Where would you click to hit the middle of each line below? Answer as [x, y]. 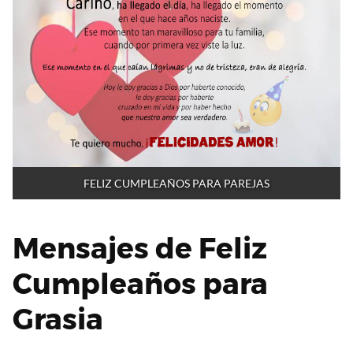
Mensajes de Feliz [140, 248]
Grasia [58, 319]
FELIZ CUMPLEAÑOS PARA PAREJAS [176, 183]
